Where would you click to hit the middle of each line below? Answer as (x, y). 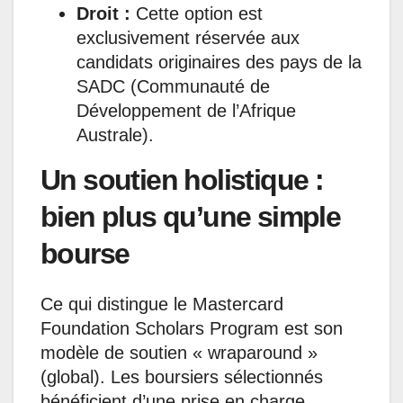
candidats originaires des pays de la (219, 62)
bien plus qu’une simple (191, 216)
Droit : (103, 13)
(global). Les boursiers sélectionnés (182, 377)
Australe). (115, 134)
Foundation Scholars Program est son (192, 329)
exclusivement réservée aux (188, 37)
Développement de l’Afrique (186, 110)
